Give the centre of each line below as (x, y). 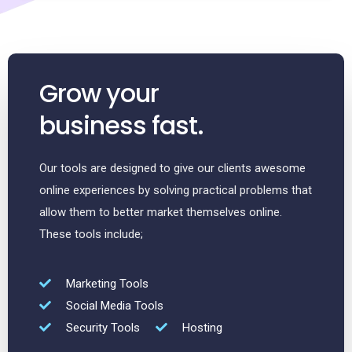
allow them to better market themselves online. (161, 213)
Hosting (202, 327)
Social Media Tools (114, 305)
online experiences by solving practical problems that (176, 191)
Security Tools (103, 327)
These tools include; (91, 235)
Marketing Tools (107, 283)
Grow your (99, 93)
